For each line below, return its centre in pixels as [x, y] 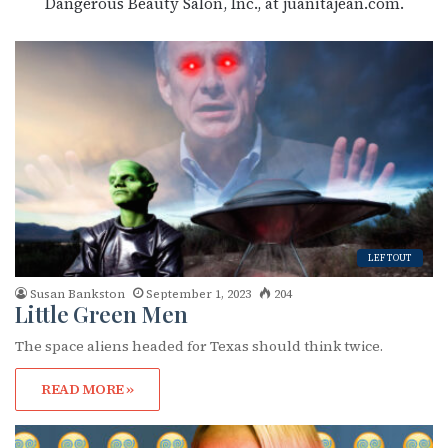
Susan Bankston [77, 293]
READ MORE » [87, 388]
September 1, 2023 [198, 293]
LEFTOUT [390, 257]
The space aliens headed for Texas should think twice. [199, 345]
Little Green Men [101, 313]
